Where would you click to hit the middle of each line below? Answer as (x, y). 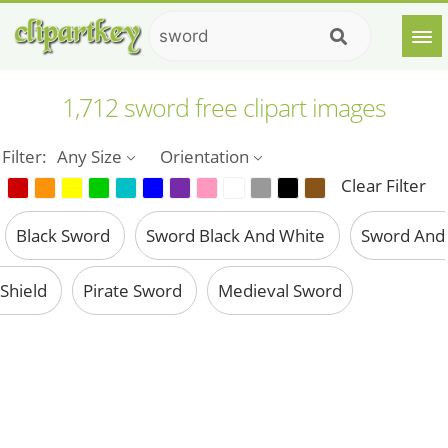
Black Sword (65, 236)
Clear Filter (384, 186)
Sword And (403, 236)
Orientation (205, 156)
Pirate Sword (134, 291)
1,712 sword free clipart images (224, 107)
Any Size (90, 156)
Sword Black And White (237, 236)
